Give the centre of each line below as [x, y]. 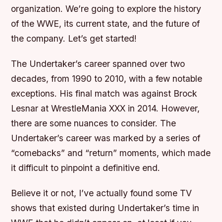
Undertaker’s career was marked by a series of [106, 138]
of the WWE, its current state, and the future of [106, 24]
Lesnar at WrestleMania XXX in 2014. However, [106, 109]
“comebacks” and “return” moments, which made [111, 153]
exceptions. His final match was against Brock [104, 94]
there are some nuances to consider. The [94, 123]
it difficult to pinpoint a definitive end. [86, 168]
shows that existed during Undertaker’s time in [105, 208]
